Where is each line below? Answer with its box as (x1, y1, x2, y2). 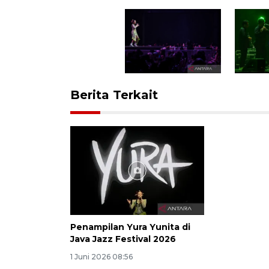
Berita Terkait (70, 87, 158, 102)
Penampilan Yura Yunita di (70, 222, 190, 233)
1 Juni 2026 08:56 (70, 252, 133, 262)
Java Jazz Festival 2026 (70, 234, 176, 245)
